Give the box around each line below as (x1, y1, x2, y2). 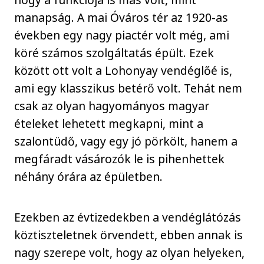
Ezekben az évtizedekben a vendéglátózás (14, 209, 242, 225)
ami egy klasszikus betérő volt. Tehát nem (14, 80, 243, 96)
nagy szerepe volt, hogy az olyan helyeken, (14, 244, 245, 260)
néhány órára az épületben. (14, 169, 163, 184)
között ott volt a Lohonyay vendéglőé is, (14, 62, 233, 78)
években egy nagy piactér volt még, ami (14, 27, 230, 43)
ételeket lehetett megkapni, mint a (14, 115, 204, 131)
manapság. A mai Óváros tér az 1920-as (14, 9, 229, 25)
